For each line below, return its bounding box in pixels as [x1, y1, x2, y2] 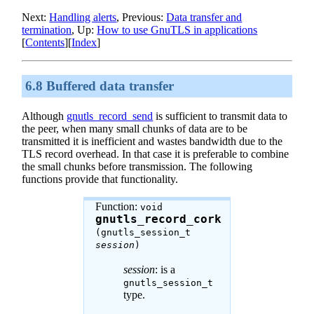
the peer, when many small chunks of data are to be [22, 123, 248, 135]
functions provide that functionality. [22, 173, 179, 186]
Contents [25, 36, 65, 48]
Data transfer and [166, 11, 243, 23]
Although [22, 110, 67, 123]
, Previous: [116, 11, 167, 23]
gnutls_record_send [67, 110, 153, 123]
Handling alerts [49, 11, 117, 23]
